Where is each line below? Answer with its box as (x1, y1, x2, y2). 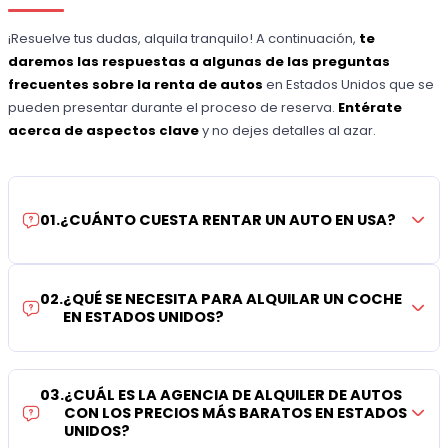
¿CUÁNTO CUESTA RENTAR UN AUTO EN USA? (60, 209, 397, 230)
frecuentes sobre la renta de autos (8, 74, 264, 94)
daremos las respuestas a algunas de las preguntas (8, 51, 391, 71)
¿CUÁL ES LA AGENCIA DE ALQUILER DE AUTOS (64, 385, 403, 406)
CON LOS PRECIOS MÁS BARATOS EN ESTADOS (64, 403, 408, 424)
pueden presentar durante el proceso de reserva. (8, 97, 339, 117)
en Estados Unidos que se (263, 74, 435, 94)
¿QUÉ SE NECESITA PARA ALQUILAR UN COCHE (63, 288, 403, 309)
